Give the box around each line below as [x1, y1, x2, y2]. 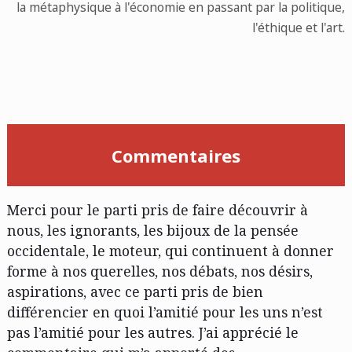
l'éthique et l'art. [252, 18, 346, 36]
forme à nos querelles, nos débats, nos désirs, [6, 261, 313, 280]
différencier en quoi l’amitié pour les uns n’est [6, 302, 323, 321]
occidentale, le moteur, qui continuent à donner [6, 240, 334, 260]
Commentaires [112, 143, 240, 167]
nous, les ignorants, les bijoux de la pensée [6, 220, 299, 240]
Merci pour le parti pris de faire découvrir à [6, 200, 308, 219]
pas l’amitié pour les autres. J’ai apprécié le [6, 322, 299, 342]
